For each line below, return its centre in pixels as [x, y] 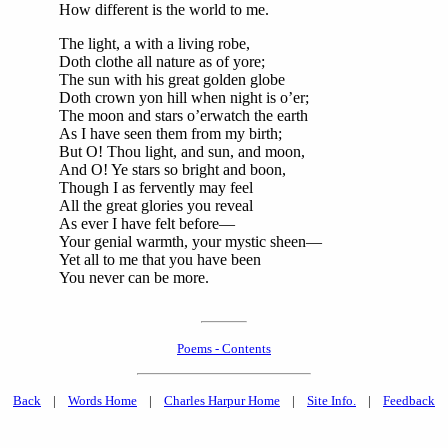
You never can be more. [134, 277]
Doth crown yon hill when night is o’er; [184, 97]
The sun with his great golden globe [172, 79]
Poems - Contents [224, 349]
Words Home [102, 401]
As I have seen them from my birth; [170, 133]
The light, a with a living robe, [154, 43]
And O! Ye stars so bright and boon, [172, 169]
